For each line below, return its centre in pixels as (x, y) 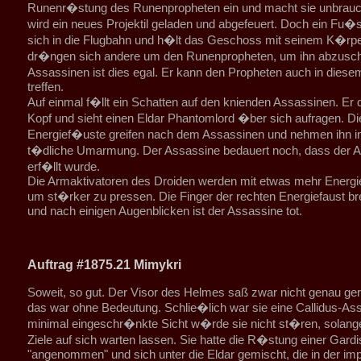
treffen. (45, 87)
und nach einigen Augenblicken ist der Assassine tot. (164, 211)
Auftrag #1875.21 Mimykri (104, 265)
